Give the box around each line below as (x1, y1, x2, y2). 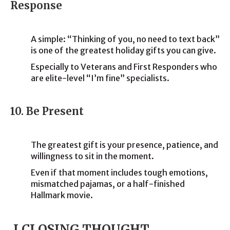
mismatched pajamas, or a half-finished (31, 179, 185, 189)
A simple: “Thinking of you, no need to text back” (31, 34, 220, 44)
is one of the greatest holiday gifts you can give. (31, 45, 216, 55)
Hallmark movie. (31, 190, 93, 200)
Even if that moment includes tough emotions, (31, 167, 208, 178)
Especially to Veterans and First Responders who (31, 62, 217, 72)
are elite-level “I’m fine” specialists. (31, 73, 169, 83)
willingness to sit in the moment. (31, 151, 154, 161)
